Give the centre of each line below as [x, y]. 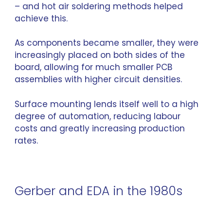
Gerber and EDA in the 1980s [99, 191]
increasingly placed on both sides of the [100, 55]
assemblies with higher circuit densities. [98, 79]
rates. [26, 140]
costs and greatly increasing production [100, 128]
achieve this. [41, 18]
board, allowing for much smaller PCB [93, 67]
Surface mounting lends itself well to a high [107, 104]
